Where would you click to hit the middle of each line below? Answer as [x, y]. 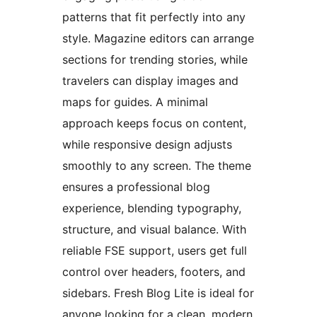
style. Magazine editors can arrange [158, 38]
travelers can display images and [150, 80]
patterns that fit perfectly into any [154, 17]
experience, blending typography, [152, 208]
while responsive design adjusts [147, 144]
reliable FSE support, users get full [155, 250]
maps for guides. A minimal [135, 102]
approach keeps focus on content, [154, 123]
